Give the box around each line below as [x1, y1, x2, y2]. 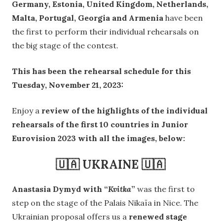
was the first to [137, 184, 195, 194]
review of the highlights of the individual [39, 106, 208, 116]
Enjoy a [12, 106, 39, 116]
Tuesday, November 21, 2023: [12, 80, 123, 90]
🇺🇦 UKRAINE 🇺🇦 [56, 157, 165, 173]
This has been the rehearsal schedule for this [12, 66, 191, 76]
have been [165, 13, 203, 23]
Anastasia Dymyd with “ [12, 184, 108, 194]
